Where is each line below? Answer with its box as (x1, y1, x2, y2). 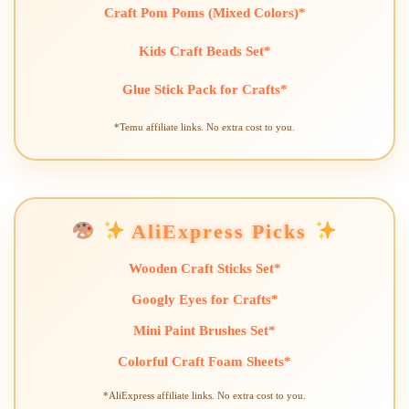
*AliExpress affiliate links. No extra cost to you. (103, 390, 306, 401)
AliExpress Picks (125, 219, 315, 243)
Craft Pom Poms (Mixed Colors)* (103, 5, 306, 20)
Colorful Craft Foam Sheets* (118, 353, 291, 369)
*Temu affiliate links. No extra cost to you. (114, 121, 295, 132)
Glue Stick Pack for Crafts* (121, 81, 288, 97)
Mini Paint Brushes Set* (133, 322, 276, 338)
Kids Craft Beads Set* (138, 43, 271, 58)
